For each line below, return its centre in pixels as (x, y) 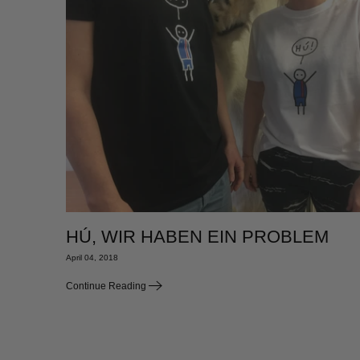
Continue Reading (107, 286)
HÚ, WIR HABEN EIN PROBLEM (197, 237)
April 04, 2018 (92, 258)
